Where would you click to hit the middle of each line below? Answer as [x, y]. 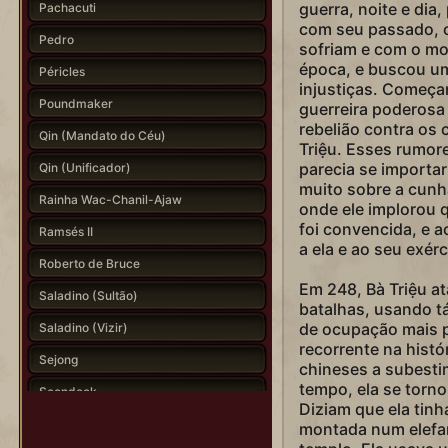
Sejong [58, 359]
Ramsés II [65, 231]
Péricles [61, 71]
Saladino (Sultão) [88, 295]
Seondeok [67, 391]
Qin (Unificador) [84, 167]
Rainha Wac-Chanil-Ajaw [110, 199]
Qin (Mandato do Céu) [102, 135]
